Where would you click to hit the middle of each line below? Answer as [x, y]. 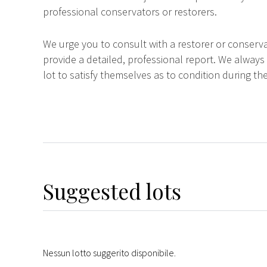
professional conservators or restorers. [130, 11]
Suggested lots [112, 191]
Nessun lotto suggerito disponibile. [109, 253]
